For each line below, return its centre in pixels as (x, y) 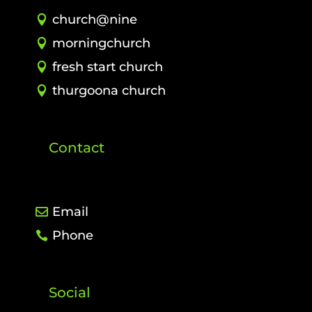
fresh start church (107, 67)
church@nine (94, 20)
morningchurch (101, 44)
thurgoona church (109, 91)
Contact (76, 148)
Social (69, 293)
